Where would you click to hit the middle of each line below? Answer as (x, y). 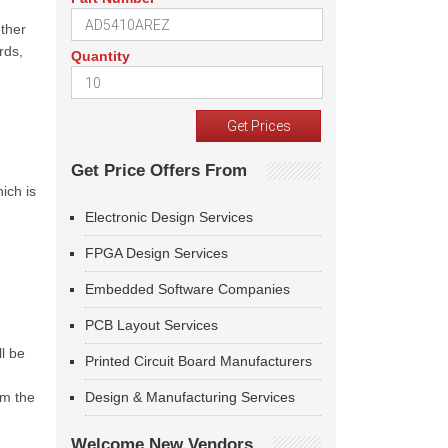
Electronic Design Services (169, 217)
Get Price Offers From (159, 170)
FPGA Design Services (156, 253)
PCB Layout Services (151, 325)
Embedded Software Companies (187, 289)
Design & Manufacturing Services (190, 397)
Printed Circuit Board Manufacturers (198, 361)
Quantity (100, 56)
